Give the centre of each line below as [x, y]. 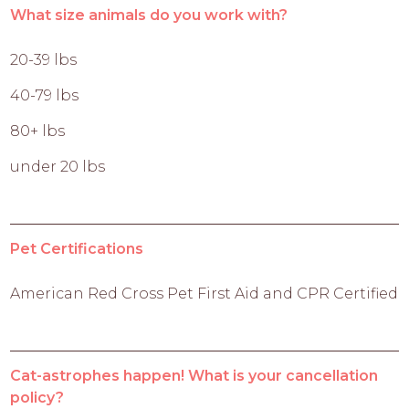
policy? [37, 397]
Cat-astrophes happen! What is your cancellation [194, 375]
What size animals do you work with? [149, 15]
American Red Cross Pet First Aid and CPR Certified [204, 293]
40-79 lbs [45, 95]
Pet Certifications [77, 248]
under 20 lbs [58, 166]
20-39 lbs [44, 59]
